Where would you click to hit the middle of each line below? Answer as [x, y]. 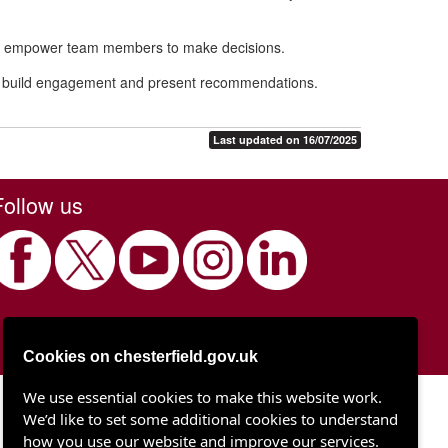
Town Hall [330, 420]
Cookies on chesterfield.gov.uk [140, 356]
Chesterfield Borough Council [268, 400]
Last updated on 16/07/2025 [285, 139]
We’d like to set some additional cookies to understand [210, 419]
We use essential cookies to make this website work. [202, 397]
